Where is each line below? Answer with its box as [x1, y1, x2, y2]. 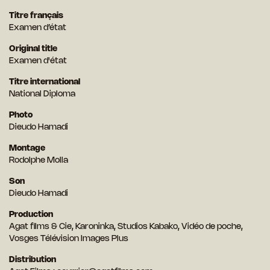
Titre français [9, 12, 63, 20]
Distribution [9, 256, 56, 265]
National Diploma [9, 90, 75, 99]
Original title [9, 45, 57, 54]
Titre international [9, 78, 80, 87]
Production [9, 211, 53, 219]
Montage [9, 145, 45, 153]
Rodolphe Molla [9, 157, 68, 165]
